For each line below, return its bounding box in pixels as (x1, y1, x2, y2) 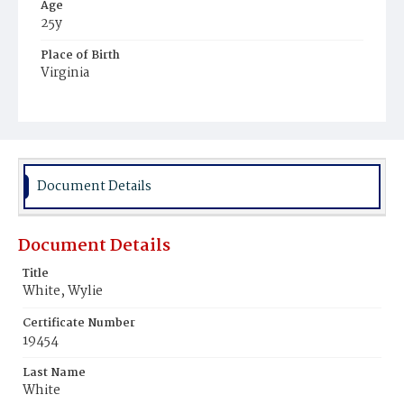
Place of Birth (41, 46, 120, 65)
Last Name (23, 363, 86, 382)
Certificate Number (23, 314, 135, 333)
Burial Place (41, 96, 111, 115)
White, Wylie (23, 280, 103, 302)
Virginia (41, 62, 89, 84)
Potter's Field (50, 115, 124, 133)
